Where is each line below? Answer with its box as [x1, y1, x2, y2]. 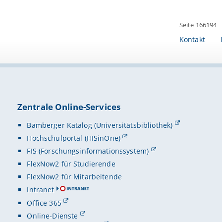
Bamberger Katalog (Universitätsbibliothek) [27, 120, 173, 130]
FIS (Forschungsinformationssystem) [27, 146, 149, 156]
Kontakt [179, 34, 205, 44]
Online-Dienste [27, 211, 78, 221]
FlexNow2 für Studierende [27, 159, 115, 169]
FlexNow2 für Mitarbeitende [27, 172, 122, 182]
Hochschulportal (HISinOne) [27, 133, 121, 143]
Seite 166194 [179, 20, 217, 30]
